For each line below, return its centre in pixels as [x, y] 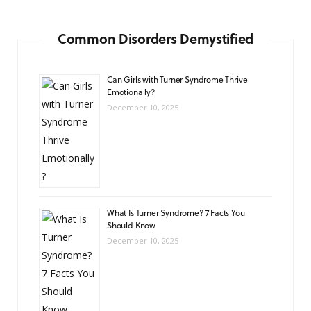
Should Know [132, 225]
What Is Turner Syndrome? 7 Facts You [176, 213]
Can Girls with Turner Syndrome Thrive [177, 79]
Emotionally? [131, 92]
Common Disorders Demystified [155, 39]
